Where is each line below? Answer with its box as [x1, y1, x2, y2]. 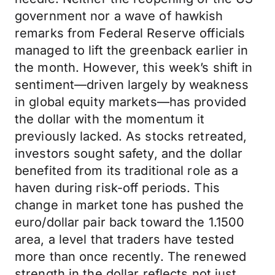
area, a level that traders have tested [15, 232, 234, 247]
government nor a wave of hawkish [15, 9, 223, 23]
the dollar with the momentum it [15, 112, 205, 126]
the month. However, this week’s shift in [15, 60, 253, 75]
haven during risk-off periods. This [15, 180, 220, 195]
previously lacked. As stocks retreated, [15, 129, 247, 144]
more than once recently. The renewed [15, 249, 247, 264]
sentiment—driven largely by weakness [15, 77, 249, 92]
